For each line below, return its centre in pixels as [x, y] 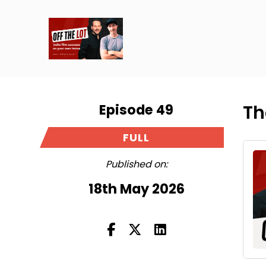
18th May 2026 [136, 189]
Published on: [136, 164]
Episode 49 [137, 110]
